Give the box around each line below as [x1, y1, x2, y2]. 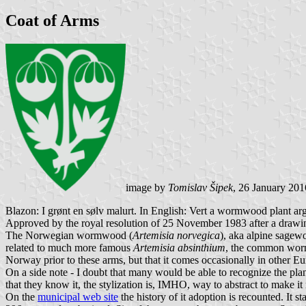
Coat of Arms [5, 11, 99, 29]
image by [125, 181, 168, 193]
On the [5, 290, 38, 303]
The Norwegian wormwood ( [5, 229, 133, 241]
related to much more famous [5, 241, 133, 253]
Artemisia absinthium [133, 241, 225, 253]
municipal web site [38, 290, 118, 303]
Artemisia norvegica [133, 229, 220, 241]
